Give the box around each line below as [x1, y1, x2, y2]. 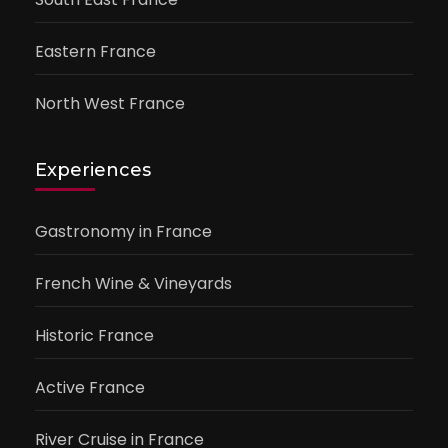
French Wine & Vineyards [35, 271, 232, 295]
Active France [35, 375, 145, 399]
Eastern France [35, 39, 156, 63]
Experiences [35, 158, 151, 181]
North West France [35, 91, 185, 115]
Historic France [35, 323, 154, 347]
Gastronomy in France [35, 219, 212, 243]
